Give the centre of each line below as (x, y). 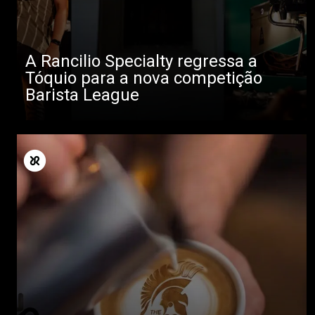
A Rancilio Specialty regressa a (141, 61)
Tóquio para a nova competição (144, 78)
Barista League (82, 95)
